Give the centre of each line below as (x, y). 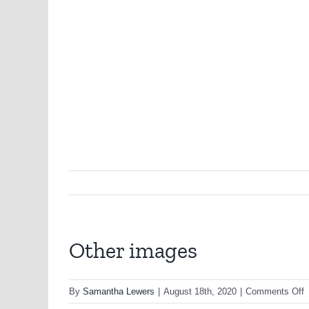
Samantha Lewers (119, 292)
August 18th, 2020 (200, 292)
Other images (133, 250)
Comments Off (275, 292)
